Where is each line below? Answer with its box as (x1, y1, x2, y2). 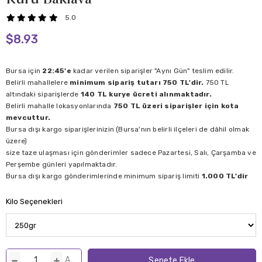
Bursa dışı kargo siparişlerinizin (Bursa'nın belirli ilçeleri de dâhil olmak (6, 125, 249, 134)
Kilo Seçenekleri (6, 197, 63, 206)
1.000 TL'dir (201, 172, 249, 181)
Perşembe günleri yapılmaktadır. (6, 160, 118, 169)
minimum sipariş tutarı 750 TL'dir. (70, 78, 204, 87)
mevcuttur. (6, 113, 51, 122)
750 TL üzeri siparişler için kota (111, 102, 239, 111)
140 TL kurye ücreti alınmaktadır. (80, 90, 212, 99)
